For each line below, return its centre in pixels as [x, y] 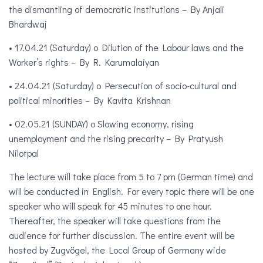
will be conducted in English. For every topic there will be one [131, 191]
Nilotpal [24, 153]
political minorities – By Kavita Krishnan [90, 100]
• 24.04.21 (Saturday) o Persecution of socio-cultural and [123, 86]
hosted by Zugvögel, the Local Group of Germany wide [117, 250]
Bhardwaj [28, 24]
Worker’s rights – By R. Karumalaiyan [84, 62]
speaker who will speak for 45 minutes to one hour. [110, 206]
